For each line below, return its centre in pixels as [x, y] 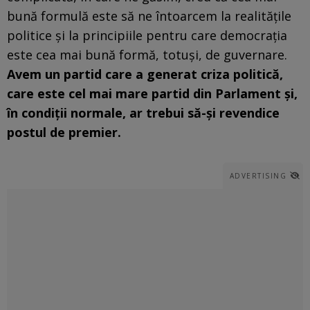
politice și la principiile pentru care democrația [147, 35]
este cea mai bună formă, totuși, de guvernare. [147, 54]
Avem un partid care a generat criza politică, [145, 74]
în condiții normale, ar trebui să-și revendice [143, 112]
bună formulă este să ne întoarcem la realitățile [149, 16]
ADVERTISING [258, 175]
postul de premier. [64, 132]
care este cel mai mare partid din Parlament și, [152, 93]
